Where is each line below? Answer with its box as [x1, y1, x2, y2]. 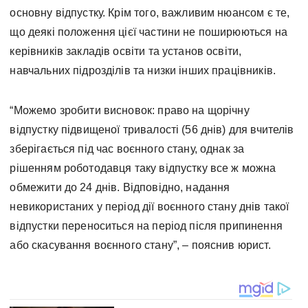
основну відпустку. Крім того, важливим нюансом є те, [10, 7, 290, 19]
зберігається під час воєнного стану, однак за [10, 143, 245, 155]
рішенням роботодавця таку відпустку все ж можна [10, 162, 276, 175]
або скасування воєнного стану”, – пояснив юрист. [10, 239, 271, 252]
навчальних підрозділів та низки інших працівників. [10, 65, 276, 77]
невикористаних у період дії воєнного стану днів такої [10, 201, 289, 213]
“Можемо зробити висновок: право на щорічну [10, 104, 250, 117]
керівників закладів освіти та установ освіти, [10, 45, 242, 58]
